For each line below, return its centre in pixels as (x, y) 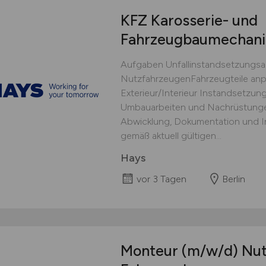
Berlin (233, 179)
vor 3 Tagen (161, 179)
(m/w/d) (210, 251)
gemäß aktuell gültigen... (171, 136)
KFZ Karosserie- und (189, 20)
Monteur (151, 251)
